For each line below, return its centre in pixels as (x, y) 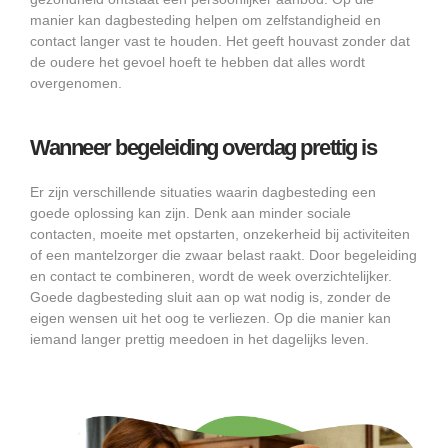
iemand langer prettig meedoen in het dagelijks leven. (199, 339)
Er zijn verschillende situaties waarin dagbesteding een (203, 192)
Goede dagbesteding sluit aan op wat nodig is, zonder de (210, 297)
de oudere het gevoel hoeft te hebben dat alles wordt (197, 62)
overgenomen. (76, 83)
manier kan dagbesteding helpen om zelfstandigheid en (205, 20)
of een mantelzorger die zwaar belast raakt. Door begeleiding (223, 255)
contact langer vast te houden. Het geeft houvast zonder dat (220, 41)
